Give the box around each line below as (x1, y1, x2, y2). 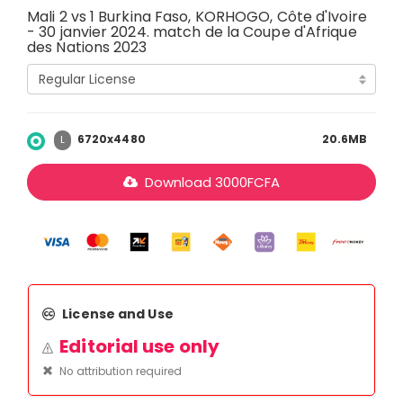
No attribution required (57, 363, 183, 379)
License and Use (62, 304, 174, 323)
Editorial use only (59, 333, 220, 359)
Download (141, 173, 215, 193)
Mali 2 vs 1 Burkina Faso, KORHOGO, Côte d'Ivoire (27, 6, 367, 28)
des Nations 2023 (27, 37, 148, 58)
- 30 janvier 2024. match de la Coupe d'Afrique (27, 22, 357, 43)
